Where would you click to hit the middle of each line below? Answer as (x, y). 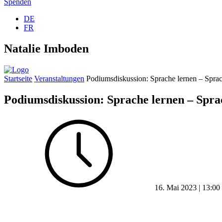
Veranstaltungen (59, 78)
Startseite (18, 78)
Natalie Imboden (46, 48)
